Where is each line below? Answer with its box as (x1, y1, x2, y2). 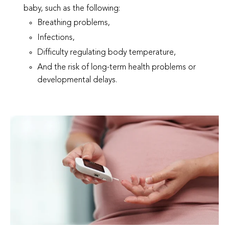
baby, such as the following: (24, 4, 123, 13)
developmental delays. (37, 76, 117, 84)
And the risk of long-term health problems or (37, 63, 196, 72)
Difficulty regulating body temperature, (37, 48, 178, 57)
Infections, (37, 33, 77, 42)
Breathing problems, (37, 18, 112, 27)
